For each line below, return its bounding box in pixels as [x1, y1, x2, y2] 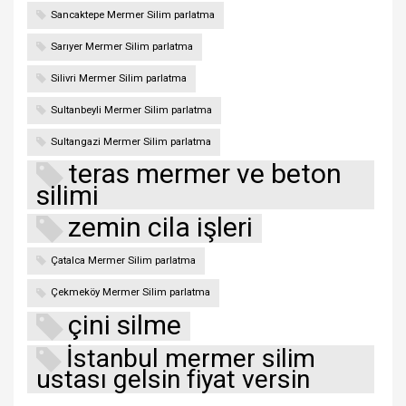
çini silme [68, 308, 181, 341]
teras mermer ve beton [68, 158, 342, 190]
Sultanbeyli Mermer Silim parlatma [51, 104, 212, 117]
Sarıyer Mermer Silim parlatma [51, 41, 193, 53]
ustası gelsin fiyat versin [36, 364, 310, 395]
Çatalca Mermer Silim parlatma [51, 255, 196, 267]
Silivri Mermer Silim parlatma [51, 72, 187, 85]
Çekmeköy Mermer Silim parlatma [51, 286, 210, 299]
